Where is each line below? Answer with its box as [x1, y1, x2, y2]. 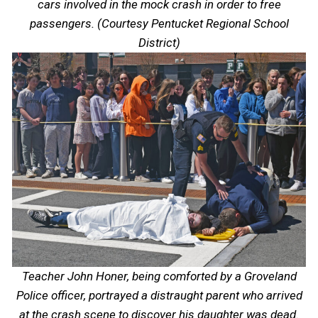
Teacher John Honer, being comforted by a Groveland [21, 269, 297, 284]
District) [138, 35, 180, 50]
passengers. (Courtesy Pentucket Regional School [29, 16, 289, 31]
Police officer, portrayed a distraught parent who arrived [16, 288, 302, 303]
